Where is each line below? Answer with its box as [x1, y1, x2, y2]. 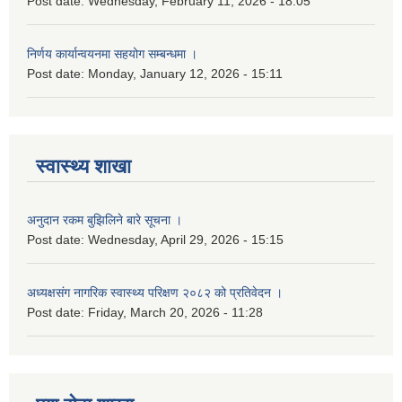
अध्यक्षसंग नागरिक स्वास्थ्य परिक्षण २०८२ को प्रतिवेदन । [27, 285, 283, 301]
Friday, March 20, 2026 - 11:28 [88, 305, 263, 320]
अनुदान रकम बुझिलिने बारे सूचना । [27, 213, 182, 228]
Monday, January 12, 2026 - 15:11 [88, 66, 283, 82]
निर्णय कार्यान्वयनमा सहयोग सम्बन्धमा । [27, 47, 197, 62]
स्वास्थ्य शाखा [36, 155, 131, 179]
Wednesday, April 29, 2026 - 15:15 [88, 232, 284, 248]
